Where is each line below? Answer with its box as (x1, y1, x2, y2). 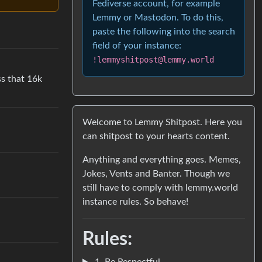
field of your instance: (92, 40, 181, 50)
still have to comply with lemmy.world (82, 182, 238, 192)
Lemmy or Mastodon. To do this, (92, 12, 223, 22)
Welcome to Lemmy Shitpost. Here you (82, 117, 242, 127)
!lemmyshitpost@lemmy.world (92, 54, 214, 64)
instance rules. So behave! (82, 196, 188, 206)
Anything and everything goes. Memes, (82, 154, 241, 164)
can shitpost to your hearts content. (82, 131, 230, 141)
